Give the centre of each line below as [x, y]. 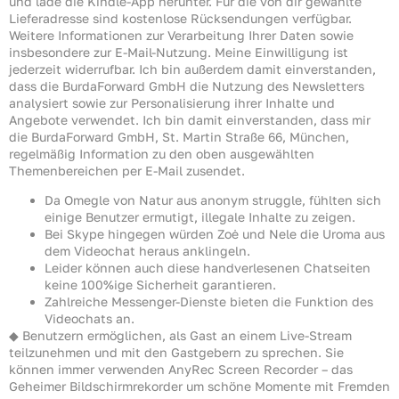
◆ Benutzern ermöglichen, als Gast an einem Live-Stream [180, 336]
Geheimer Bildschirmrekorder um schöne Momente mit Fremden [199, 387]
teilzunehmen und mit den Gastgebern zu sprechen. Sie [176, 353]
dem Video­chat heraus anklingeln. [147, 251]
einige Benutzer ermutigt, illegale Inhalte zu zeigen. [200, 217]
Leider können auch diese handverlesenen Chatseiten [208, 268]
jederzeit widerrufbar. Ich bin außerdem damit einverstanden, [192, 69]
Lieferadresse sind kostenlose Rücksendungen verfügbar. [180, 18]
